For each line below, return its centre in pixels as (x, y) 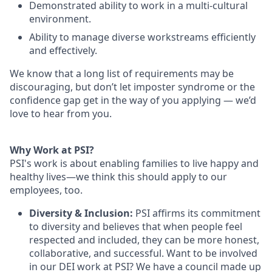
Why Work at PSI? (52, 150)
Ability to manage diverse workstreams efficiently (142, 37)
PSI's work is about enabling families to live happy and (134, 164)
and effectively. (63, 51)
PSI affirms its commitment (197, 213)
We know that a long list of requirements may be (122, 74)
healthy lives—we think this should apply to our (118, 177)
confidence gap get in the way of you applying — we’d (133, 100)
